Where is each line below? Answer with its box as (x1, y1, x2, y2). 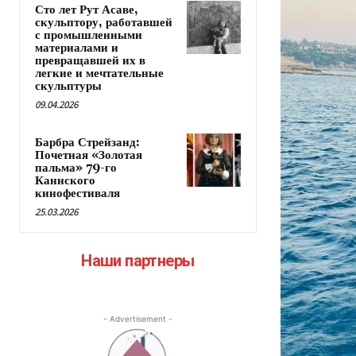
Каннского (35, 173, 95, 189)
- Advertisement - (103, 314, 172, 324)
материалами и (35, 41, 118, 56)
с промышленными (35, 28, 142, 44)
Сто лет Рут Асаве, (35, 2, 138, 18)
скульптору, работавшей (35, 15, 172, 31)
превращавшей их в (35, 53, 145, 69)
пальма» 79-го (35, 161, 117, 176)
